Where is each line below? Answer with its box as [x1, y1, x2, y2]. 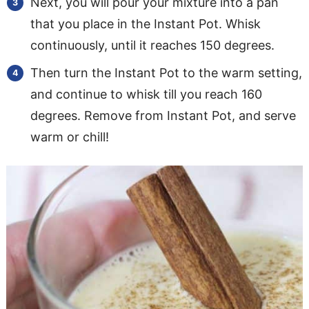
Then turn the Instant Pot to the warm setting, [30, 65, 302, 80]
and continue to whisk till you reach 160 [30, 86, 262, 101]
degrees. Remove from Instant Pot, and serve [30, 108, 296, 123]
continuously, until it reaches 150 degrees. [30, 37, 275, 52]
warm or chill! [30, 129, 109, 144]
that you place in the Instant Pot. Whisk [30, 16, 261, 31]
